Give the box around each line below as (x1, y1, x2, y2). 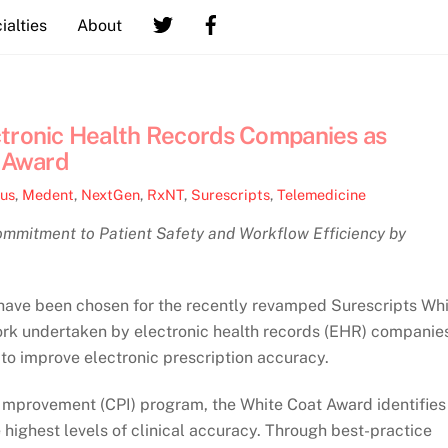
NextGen (81, 186, 140, 204)
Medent (22, 186, 74, 204)
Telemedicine (277, 186, 366, 204)
